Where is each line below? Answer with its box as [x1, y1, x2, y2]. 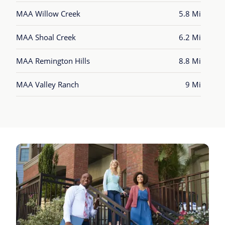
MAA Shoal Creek [16, 32, 76, 42]
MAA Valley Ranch [16, 79, 79, 89]
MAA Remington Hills [16, 56, 90, 66]
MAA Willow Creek [16, 9, 80, 19]
